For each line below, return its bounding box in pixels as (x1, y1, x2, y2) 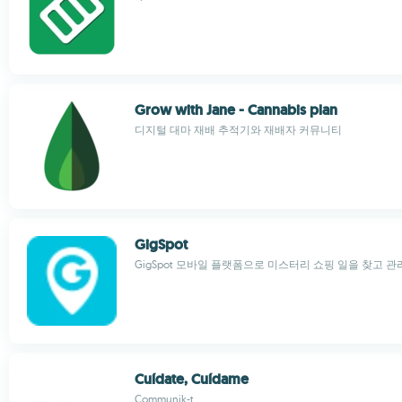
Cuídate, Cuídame (135, 370, 249, 389)
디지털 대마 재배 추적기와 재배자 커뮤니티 (135, 123, 342, 136)
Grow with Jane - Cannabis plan (135, 100, 337, 119)
